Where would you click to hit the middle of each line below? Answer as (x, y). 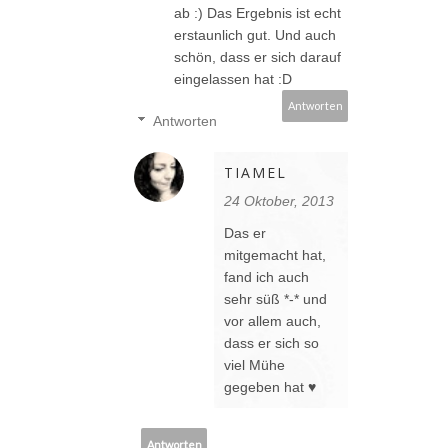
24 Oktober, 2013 (279, 201)
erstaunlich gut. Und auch (255, 35)
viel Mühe (254, 365)
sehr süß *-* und (275, 299)
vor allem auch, (272, 321)
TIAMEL (255, 173)
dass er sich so (271, 343)
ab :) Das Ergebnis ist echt (257, 13)
